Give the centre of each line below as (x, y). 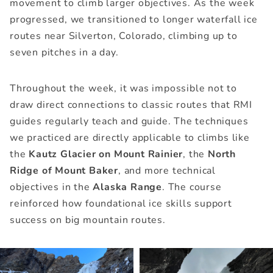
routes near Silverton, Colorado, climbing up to (124, 36)
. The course (192, 187)
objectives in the (51, 187)
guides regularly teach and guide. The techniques (129, 121)
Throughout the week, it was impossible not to (123, 88)
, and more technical (167, 170)
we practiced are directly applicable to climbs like (130, 137)
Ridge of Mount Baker (64, 170)
